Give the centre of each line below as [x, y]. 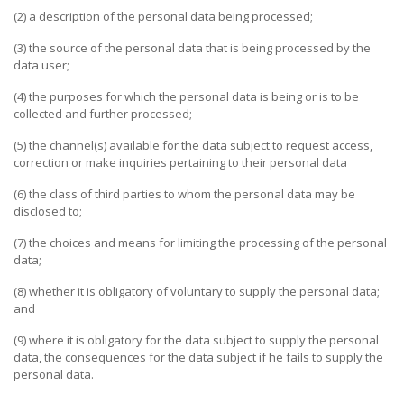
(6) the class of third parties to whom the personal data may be [184, 194]
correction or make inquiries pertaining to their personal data [180, 162]
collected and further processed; [103, 114]
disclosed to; [48, 211]
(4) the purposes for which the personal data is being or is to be [186, 96]
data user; [41, 65]
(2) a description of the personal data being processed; [163, 16]
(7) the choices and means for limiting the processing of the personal [200, 243]
